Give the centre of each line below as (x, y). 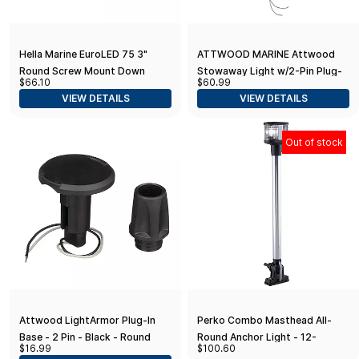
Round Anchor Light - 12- (257, 337)
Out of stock (314, 143)
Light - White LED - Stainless (88, 88)
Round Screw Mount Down (82, 71)
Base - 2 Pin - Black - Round (85, 337)
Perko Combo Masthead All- (264, 321)
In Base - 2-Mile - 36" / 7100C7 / (273, 88)
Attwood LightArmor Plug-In (87, 321)
